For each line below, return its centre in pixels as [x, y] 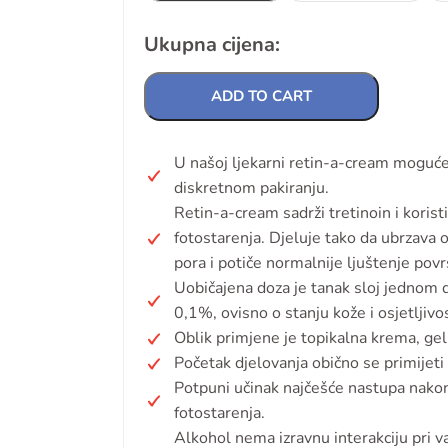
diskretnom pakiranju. [251, 188]
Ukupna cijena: [212, 44]
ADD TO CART [261, 96]
